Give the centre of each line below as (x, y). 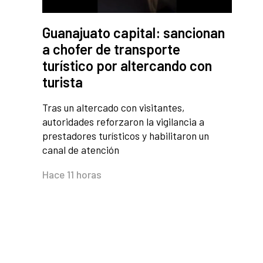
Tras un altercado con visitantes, (114, 108)
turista (63, 82)
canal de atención (81, 150)
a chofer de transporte (111, 49)
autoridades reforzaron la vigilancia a (123, 122)
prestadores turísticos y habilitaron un (126, 136)
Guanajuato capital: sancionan (134, 33)
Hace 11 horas (72, 175)
